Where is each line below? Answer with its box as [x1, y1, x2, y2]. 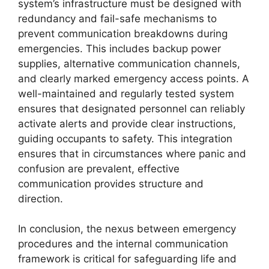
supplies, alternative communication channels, [18, 57, 240, 70]
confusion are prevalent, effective [18, 162, 180, 175]
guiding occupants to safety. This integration [18, 132, 232, 145]
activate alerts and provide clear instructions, [18, 117, 236, 130]
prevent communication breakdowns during [18, 27, 228, 40]
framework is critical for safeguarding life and [18, 253, 237, 265]
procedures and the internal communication [18, 238, 228, 250]
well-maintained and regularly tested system [18, 87, 234, 100]
